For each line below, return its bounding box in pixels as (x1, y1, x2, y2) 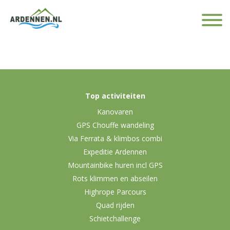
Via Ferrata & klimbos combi (68, 133, 162, 143)
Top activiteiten (85, 90, 145, 101)
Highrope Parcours (84, 186, 146, 197)
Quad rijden (95, 200, 135, 210)
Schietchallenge (89, 213, 141, 223)
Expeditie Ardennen (83, 146, 147, 157)
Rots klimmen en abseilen (72, 173, 158, 183)
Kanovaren (97, 106, 133, 117)
